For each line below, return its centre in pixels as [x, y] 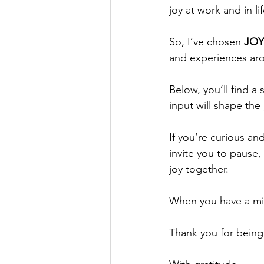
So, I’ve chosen [207, 42]
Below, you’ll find [210, 90]
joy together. [199, 169]
